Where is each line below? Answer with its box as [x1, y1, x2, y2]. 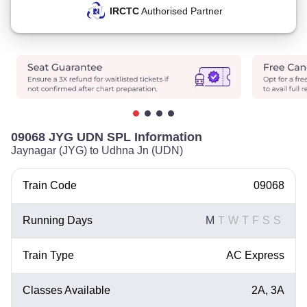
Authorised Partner [138, 5, 223, 16]
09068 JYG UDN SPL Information [11, 130, 202, 144]
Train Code [23, 180, 77, 191]
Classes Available [23, 284, 110, 296]
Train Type [23, 249, 74, 261]
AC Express [226, 249, 284, 261]
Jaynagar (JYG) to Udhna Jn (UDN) [11, 145, 183, 156]
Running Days [23, 214, 93, 226]
